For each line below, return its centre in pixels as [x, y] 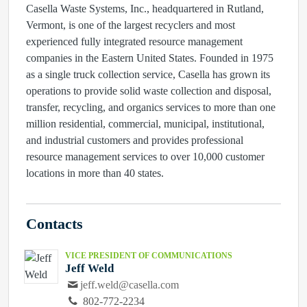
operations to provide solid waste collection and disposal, [149, 91]
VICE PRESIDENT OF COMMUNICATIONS [149, 256]
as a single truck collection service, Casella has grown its [148, 74]
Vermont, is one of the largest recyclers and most [131, 25]
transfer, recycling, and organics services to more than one [151, 107]
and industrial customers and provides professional [135, 140]
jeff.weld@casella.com [130, 285]
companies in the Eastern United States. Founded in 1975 [150, 58]
